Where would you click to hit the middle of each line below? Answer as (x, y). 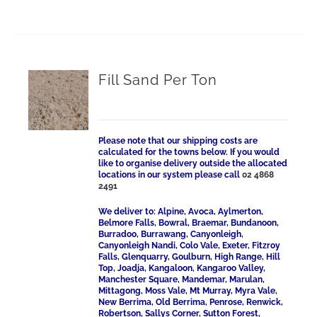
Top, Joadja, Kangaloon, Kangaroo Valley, (182, 268)
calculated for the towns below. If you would (189, 152)
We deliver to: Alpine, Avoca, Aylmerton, (181, 212)
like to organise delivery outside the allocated (193, 163)
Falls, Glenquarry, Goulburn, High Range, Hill (190, 257)
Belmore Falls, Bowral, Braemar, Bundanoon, (189, 223)
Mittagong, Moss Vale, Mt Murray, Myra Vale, (188, 291)
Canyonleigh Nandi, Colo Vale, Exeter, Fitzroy (190, 246)
